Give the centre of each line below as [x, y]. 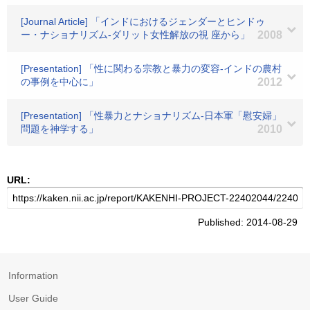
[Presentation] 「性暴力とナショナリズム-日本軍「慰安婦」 [151, 116]
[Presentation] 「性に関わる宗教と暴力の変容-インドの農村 [151, 69]
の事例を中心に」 [60, 82]
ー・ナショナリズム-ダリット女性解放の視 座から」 [135, 35]
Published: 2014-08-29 [250, 222]
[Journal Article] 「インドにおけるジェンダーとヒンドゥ [143, 21]
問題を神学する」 [60, 129]
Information [33, 275]
